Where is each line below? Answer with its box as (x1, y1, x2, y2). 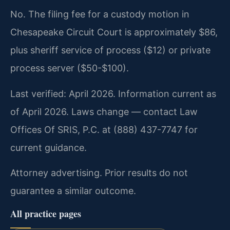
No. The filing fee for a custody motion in (10, 9, 189, 20)
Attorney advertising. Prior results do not (10, 167, 188, 178)
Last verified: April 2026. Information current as (10, 88, 216, 99)
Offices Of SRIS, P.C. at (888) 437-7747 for (10, 124, 198, 135)
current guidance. (10, 142, 87, 153)
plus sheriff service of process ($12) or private (10, 45, 210, 56)
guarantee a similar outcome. (10, 185, 136, 196)
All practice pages (10, 207, 81, 221)
